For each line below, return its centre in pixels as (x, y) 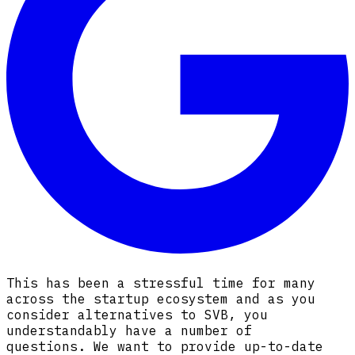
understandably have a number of (129, 331)
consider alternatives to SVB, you (137, 315)
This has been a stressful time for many (161, 283)
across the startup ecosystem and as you (161, 299)
